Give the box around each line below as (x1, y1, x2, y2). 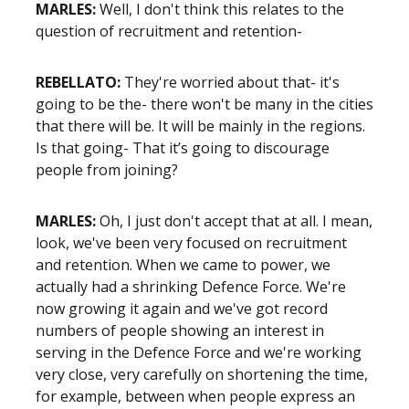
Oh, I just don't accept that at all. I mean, (96, 211, 372, 231)
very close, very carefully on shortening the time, (36, 364, 368, 384)
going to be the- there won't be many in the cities (36, 94, 373, 114)
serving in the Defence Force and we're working (36, 342, 362, 362)
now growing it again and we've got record (36, 299, 328, 319)
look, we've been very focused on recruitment (36, 233, 347, 253)
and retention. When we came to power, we (36, 255, 330, 275)
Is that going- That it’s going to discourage (36, 138, 330, 158)
